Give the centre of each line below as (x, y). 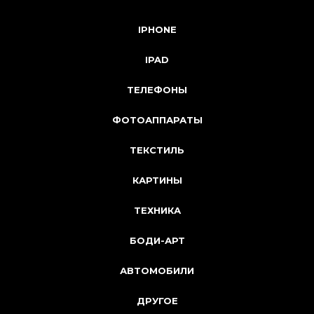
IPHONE (157, 29)
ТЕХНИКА (157, 210)
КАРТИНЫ (157, 180)
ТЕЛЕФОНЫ (157, 90)
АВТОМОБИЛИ (157, 271)
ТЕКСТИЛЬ (157, 150)
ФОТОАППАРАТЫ (157, 120)
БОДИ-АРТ (157, 240)
